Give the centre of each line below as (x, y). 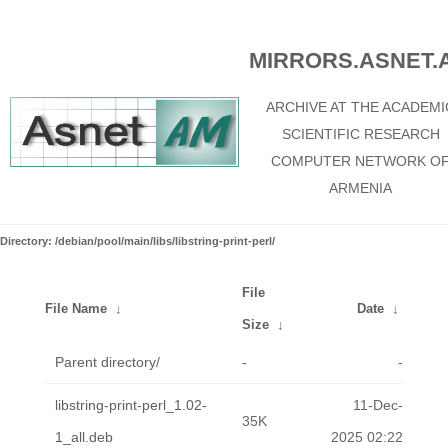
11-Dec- (378, 405)
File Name (76, 308)
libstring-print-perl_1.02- (131, 405)
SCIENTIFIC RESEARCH (360, 134)
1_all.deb (84, 437)
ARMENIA (360, 188)
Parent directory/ (107, 362)
